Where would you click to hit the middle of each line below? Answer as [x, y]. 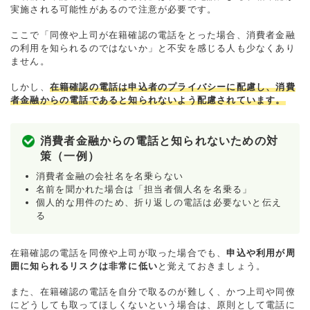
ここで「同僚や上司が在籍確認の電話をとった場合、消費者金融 [153, 35]
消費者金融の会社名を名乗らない [110, 176]
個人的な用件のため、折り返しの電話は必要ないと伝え [159, 202]
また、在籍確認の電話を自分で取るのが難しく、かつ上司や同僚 [153, 291]
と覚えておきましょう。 [212, 266]
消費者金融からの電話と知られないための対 [159, 140]
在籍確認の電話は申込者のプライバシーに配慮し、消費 [172, 86]
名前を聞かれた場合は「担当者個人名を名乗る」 [144, 189]
